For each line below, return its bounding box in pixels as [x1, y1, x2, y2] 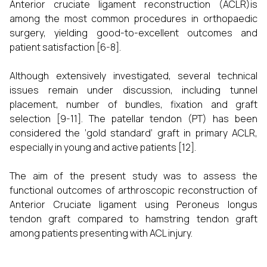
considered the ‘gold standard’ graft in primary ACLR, [10, 126, 257, 139]
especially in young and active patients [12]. [10, 141, 196, 154]
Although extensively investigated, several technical [10, 69, 257, 82]
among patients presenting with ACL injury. [10, 226, 193, 240]
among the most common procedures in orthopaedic [10, 12, 257, 25]
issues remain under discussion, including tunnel [10, 83, 257, 97]
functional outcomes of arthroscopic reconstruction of [10, 184, 257, 197]
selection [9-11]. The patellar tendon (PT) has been [10, 112, 257, 125]
